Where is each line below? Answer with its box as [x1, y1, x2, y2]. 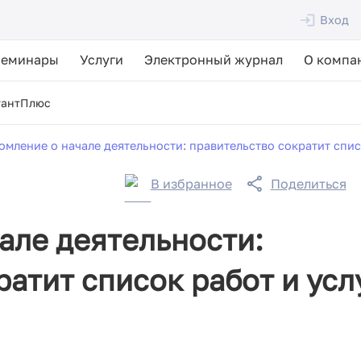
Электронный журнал [144, 52, 283, 68]
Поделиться [270, 176, 346, 192]
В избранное [150, 176, 232, 192]
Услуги [80, 52, 123, 68]
